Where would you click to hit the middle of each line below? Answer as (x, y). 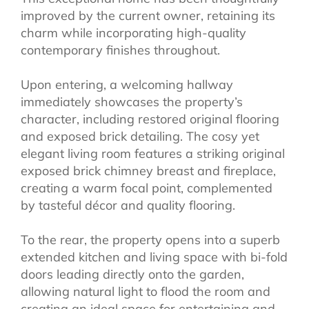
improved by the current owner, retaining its (148, 15)
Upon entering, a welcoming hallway (127, 84)
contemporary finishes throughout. (120, 50)
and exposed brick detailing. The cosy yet (140, 136)
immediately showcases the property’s (132, 101)
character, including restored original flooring (150, 119)
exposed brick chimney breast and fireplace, (148, 170)
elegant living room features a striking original (153, 153)
